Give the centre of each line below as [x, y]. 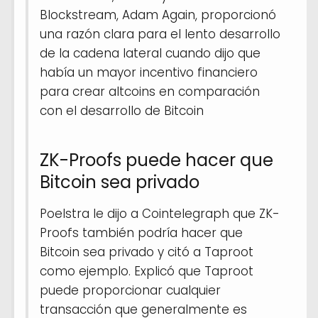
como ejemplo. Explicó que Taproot [147, 271]
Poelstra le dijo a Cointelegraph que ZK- [160, 213]
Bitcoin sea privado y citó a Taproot [147, 252]
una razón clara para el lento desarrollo [160, 34]
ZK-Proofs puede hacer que [157, 160]
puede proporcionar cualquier [130, 290]
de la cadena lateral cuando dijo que [150, 53]
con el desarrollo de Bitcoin [122, 110]
